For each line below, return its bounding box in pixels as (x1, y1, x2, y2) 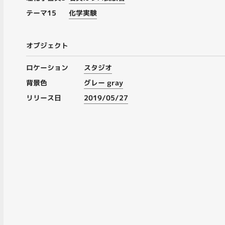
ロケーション (26, 63, 68, 72)
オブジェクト (26, 41, 68, 50)
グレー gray (84, 78, 123, 87)
